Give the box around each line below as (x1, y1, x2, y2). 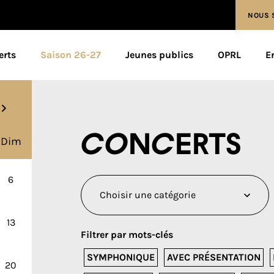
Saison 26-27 (40, 49, 102, 61)
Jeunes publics (125, 49, 194, 61)
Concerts (81, 131, 241, 160)
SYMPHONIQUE (87, 251, 155, 263)
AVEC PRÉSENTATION (167, 251, 261, 263)
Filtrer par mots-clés (81, 229, 173, 240)
